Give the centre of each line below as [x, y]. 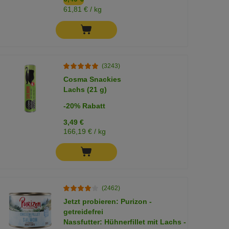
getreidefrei [84, 211]
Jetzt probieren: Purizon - [108, 201]
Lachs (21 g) [85, 89]
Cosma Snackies [93, 79]
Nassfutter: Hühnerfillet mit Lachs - [125, 222]
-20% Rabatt [85, 106]
